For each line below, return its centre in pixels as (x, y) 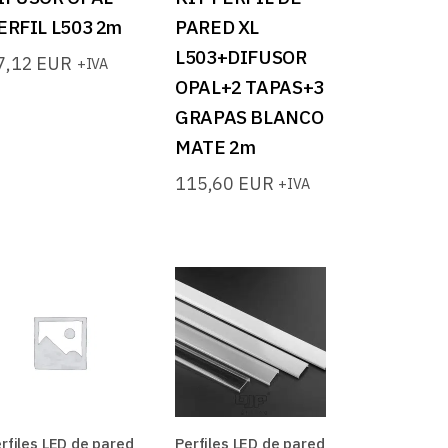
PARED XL (217, 26)
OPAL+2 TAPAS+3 (249, 86)
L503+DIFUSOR (241, 56)
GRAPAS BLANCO (249, 116)
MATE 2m (215, 146)
